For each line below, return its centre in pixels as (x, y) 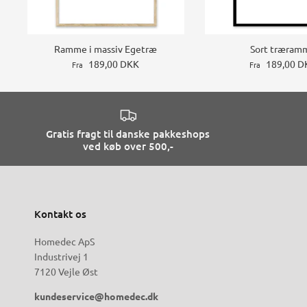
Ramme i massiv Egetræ (106, 48)
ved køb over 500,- (128, 146)
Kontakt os (60, 214)
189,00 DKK (114, 63)
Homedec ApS (64, 242)
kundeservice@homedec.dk (96, 296)
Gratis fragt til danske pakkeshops (128, 134)
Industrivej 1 (61, 257)
